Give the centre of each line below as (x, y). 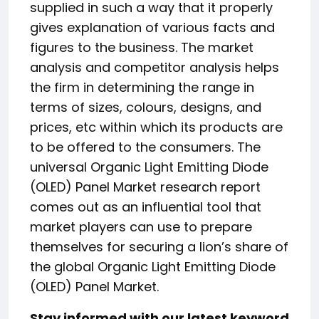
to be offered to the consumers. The (145, 147)
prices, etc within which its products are (156, 127)
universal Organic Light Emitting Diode (149, 167)
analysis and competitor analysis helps (155, 67)
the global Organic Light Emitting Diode (153, 267)
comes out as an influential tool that (146, 207)
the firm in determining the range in (142, 87)
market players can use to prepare (141, 227)
